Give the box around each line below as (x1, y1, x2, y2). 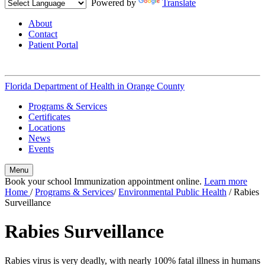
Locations (28, 122, 65, 132)
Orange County (127, 81, 185, 91)
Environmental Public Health (118, 187, 227, 197)
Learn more (204, 176, 247, 186)
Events (28, 144, 54, 154)
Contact (28, 29, 57, 39)
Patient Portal (28, 40, 78, 50)
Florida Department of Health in (5, 81, 124, 91)
